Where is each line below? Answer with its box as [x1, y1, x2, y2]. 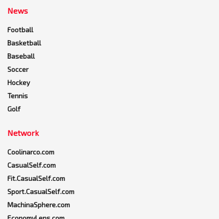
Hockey [7, 78, 30, 87]
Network [7, 128, 39, 138]
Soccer [7, 65, 28, 74]
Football [7, 25, 33, 34]
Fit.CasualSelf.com [7, 174, 65, 183]
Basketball [7, 39, 41, 47]
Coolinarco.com [7, 148, 54, 156]
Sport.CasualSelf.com [7, 187, 74, 196]
